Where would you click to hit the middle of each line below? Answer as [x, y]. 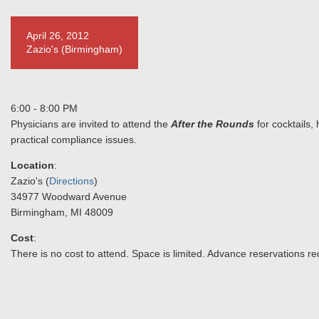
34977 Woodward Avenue [69, 197]
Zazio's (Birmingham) [74, 49]
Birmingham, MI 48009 [62, 212]
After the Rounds [213, 124]
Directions [72, 181]
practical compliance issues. [74, 140]
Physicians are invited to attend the [91, 124]
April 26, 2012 [58, 36]
